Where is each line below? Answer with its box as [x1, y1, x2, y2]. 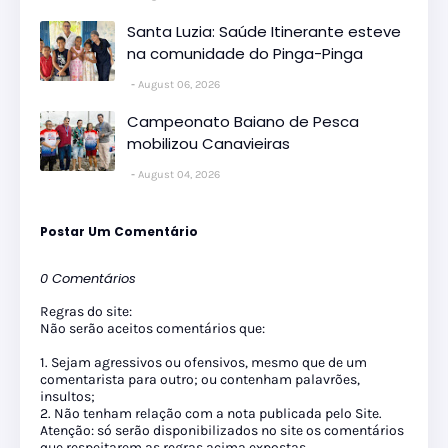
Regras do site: [40, 303, 132, 321]
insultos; [40, 388, 95, 406]
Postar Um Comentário [40, 223, 198, 241]
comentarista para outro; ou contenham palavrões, [40, 371, 360, 389]
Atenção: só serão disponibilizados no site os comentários [40, 422, 404, 440]
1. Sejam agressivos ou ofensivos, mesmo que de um [40, 354, 367, 372]
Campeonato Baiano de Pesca [127, 111, 359, 133]
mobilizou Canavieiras [127, 133, 290, 155]
